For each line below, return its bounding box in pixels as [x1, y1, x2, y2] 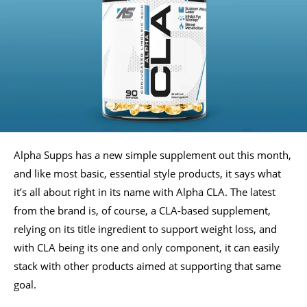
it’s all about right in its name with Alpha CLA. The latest [14, 184, 275, 199]
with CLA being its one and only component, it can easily [14, 240, 280, 254]
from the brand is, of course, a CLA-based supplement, [14, 203, 271, 217]
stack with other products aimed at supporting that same [14, 258, 281, 273]
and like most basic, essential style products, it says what [14, 166, 281, 180]
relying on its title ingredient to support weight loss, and [14, 221, 277, 236]
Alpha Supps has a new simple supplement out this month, [14, 147, 291, 162]
